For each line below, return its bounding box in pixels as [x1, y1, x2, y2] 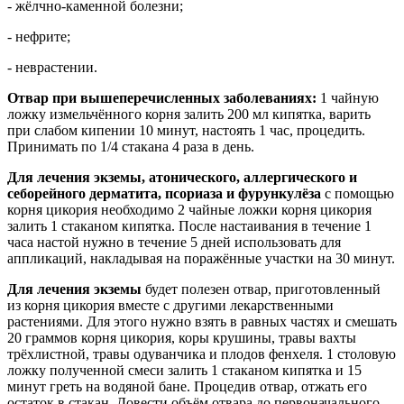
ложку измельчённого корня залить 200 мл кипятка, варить [7, 106, 371, 122]
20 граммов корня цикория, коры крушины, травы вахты [7, 329, 356, 345]
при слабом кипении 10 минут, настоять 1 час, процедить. [7, 122, 365, 138]
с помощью [321, 185, 394, 201]
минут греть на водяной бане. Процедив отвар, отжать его [7, 378, 367, 394]
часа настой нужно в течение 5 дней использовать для [7, 234, 341, 250]
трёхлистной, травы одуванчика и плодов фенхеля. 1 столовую [7, 345, 396, 362]
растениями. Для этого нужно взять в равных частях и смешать [7, 313, 397, 329]
